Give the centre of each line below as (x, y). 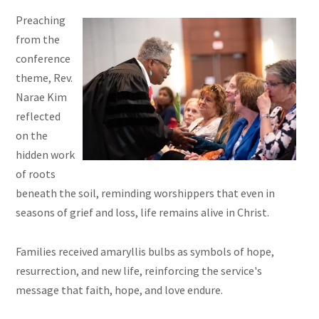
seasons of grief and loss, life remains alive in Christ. (143, 213)
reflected (38, 116)
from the (38, 40)
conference (43, 59)
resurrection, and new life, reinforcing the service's (139, 271)
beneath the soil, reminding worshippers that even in (146, 193)
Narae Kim (42, 97)
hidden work (46, 155)
